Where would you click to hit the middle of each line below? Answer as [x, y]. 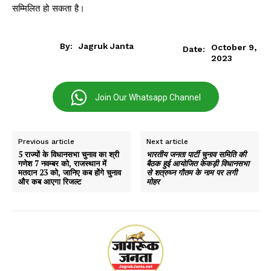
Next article [168, 142]
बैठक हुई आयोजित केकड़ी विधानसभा [198, 164]
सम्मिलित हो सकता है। [48, 9]
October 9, [234, 47]
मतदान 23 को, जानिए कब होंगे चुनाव [70, 173]
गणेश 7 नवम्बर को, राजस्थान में [62, 164]
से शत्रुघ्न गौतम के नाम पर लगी [192, 173]
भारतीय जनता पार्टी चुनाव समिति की [197, 155]
